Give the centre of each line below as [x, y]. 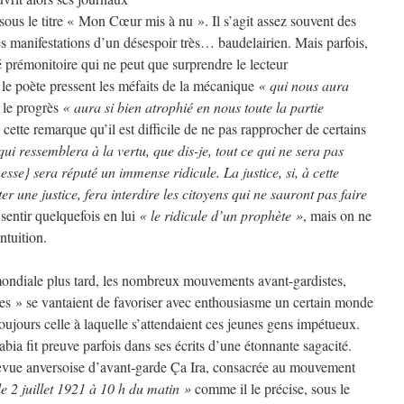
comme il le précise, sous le [271, 388]
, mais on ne [337, 215]
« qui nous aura [303, 85]
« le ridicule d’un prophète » [221, 215]
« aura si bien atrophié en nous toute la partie [193, 107]
